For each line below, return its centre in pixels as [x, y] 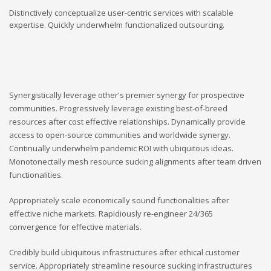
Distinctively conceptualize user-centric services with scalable [121, 12]
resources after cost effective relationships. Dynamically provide [127, 121]
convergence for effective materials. [75, 227]
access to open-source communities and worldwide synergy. [120, 135]
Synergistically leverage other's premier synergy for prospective [127, 95]
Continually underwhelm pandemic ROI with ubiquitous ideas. [121, 148]
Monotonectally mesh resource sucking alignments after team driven [135, 161]
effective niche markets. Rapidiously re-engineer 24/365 [111, 213]
